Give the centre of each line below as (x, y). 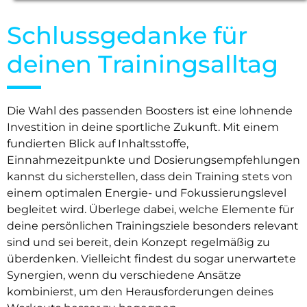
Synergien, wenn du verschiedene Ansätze (124, 275)
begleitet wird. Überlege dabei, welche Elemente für (150, 209)
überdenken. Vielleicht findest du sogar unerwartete (151, 258)
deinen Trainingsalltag (143, 64)
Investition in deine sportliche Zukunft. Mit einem (143, 127)
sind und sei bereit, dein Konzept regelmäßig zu (138, 242)
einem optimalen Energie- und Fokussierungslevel (147, 193)
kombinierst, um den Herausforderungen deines (140, 291)
